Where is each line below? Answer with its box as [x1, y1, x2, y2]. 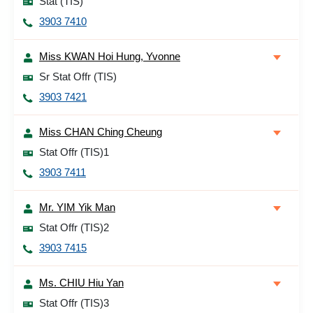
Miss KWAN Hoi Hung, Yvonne [39, 50, 180, 62]
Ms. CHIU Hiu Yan [39, 277, 124, 289]
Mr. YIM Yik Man [39, 201, 115, 213]
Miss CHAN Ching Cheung [39, 126, 162, 138]
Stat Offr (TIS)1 [39, 146, 109, 158]
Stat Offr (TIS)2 [39, 221, 109, 233]
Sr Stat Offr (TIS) [39, 71, 117, 82]
